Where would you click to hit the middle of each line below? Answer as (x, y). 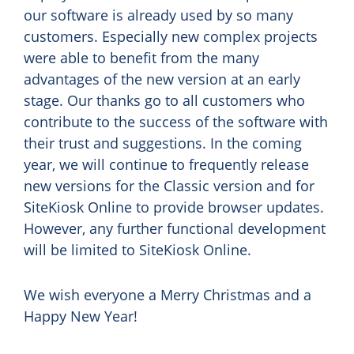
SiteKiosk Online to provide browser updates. (174, 207)
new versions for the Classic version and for (169, 186)
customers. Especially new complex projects (171, 36)
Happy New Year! (81, 316)
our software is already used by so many (158, 15)
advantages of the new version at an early (162, 79)
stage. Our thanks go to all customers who (164, 100)
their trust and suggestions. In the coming (163, 143)
